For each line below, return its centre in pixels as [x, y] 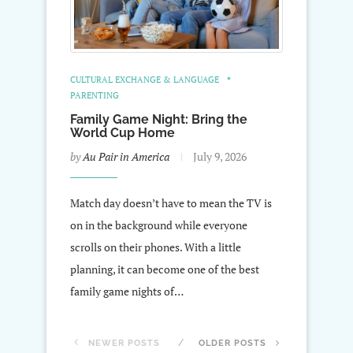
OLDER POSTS [234, 343]
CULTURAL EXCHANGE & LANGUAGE [145, 79]
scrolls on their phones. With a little [156, 247]
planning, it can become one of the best [165, 269]
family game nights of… [127, 291]
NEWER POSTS [122, 343]
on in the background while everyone [159, 225]
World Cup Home [123, 132]
